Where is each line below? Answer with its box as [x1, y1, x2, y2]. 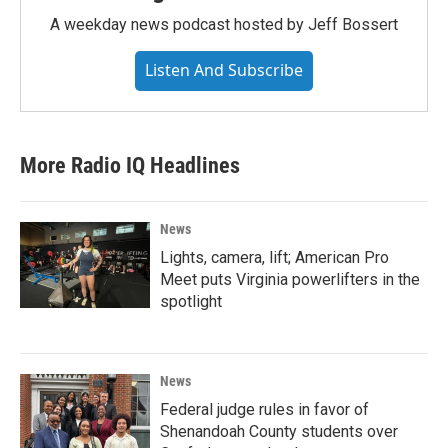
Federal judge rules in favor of [160, 399, 369, 419]
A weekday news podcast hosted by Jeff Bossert [50, 14, 398, 34]
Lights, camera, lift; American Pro [160, 247, 389, 267]
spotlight [160, 291, 222, 311]
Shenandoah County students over [160, 421, 398, 441]
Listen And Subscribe [145, 58, 303, 81]
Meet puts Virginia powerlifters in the [160, 269, 420, 289]
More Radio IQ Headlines [20, 152, 240, 178]
